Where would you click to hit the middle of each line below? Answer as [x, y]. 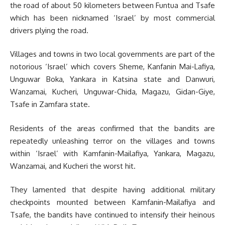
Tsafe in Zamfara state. [50, 104]
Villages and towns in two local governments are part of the [113, 54]
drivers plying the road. [49, 30]
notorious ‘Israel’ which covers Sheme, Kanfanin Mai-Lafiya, [113, 67]
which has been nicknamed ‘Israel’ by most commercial [113, 18]
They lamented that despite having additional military [113, 190]
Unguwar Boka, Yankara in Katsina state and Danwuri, [113, 79]
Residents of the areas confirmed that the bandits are [113, 128]
